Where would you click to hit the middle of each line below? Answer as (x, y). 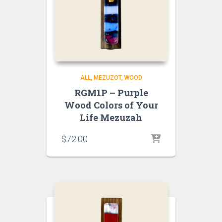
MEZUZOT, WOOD (118, 78)
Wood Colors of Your (111, 105)
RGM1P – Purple (111, 93)
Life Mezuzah (111, 117)
